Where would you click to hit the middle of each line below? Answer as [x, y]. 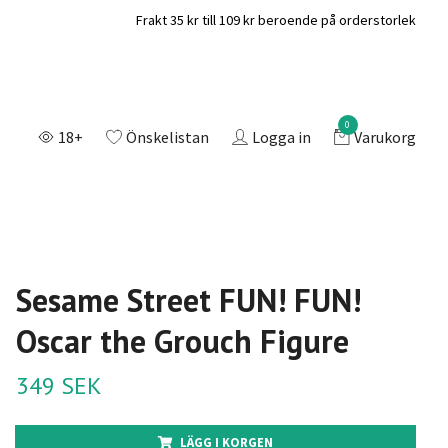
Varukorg [384, 136]
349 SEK [58, 385]
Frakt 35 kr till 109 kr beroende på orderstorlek [276, 19]
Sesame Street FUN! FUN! [188, 299]
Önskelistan [167, 136]
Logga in [281, 136]
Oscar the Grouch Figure [182, 340]
